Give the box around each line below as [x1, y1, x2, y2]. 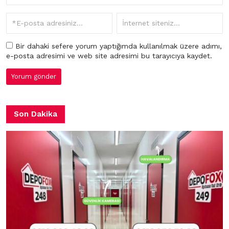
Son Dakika [14, 109, 57, 119]
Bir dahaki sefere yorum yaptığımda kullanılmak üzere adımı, [13, 41, 222, 50]
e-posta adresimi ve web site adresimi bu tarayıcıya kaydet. [6, 51, 212, 60]
